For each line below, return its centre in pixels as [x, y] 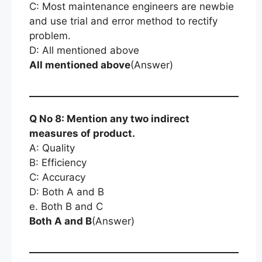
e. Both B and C [66, 206]
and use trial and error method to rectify [123, 21]
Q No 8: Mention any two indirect [109, 119]
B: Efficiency [58, 163]
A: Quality [52, 148]
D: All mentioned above [84, 50]
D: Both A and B [67, 192]
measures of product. [82, 133]
